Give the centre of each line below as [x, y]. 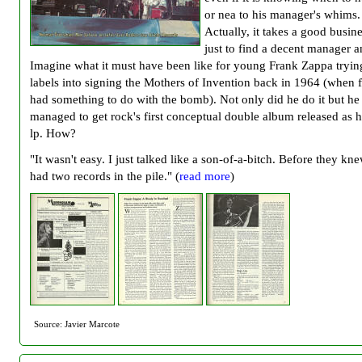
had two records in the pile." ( [105, 175]
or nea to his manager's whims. [282, 14]
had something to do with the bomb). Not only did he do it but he [195, 99]
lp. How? [53, 133]
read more [205, 175]
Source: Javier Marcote [77, 324]
